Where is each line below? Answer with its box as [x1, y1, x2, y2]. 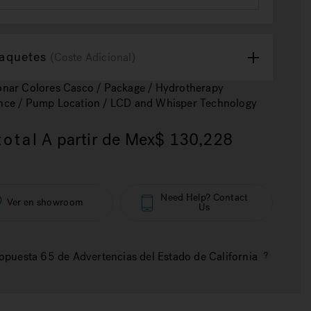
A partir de [42, 128, 125, 151]
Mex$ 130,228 [124, 128, 233, 151]
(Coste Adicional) [50, 50, 135, 65]
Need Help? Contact [160, 191, 249, 204]
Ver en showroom [6, 196, 84, 209]
